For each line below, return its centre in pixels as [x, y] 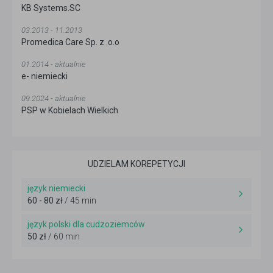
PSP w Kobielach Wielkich [70, 110]
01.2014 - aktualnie [54, 64]
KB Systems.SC [51, 8]
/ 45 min [80, 200]
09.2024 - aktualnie [54, 98]
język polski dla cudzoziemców [86, 224]
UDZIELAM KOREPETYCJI [136, 164]
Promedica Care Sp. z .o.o [70, 42]
